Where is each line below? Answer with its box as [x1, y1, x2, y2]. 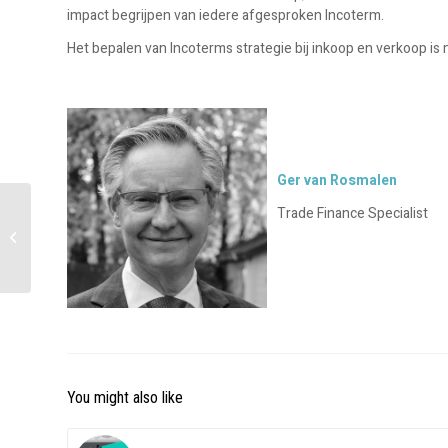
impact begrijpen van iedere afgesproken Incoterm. [67, 5, 384, 27]
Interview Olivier [35, 228, 124, 247]
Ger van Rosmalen [277, 169, 397, 191]
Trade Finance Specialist [277, 202, 428, 224]
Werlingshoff [35, 249, 110, 268]
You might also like [67, 388, 183, 408]
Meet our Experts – [35, 207, 144, 226]
